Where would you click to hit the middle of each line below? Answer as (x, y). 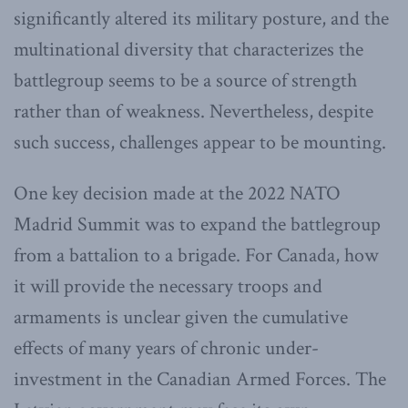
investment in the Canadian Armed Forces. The (200, 380)
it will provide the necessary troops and (168, 287)
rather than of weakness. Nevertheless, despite (194, 112)
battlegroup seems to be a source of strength (185, 81)
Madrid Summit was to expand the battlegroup (197, 225)
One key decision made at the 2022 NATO (177, 194)
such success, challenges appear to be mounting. (200, 143)
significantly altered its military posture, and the (201, 19)
